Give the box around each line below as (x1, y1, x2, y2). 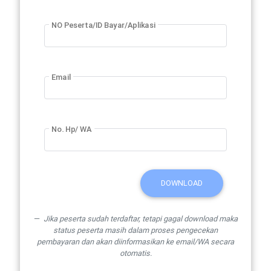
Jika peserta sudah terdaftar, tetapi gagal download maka (41, 213, 238, 224)
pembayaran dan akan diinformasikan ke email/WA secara (37, 236, 234, 247)
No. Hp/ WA (51, 124, 92, 134)
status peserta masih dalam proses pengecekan (53, 224, 218, 235)
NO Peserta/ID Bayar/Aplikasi (51, 20, 155, 30)
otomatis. (119, 247, 152, 258)
